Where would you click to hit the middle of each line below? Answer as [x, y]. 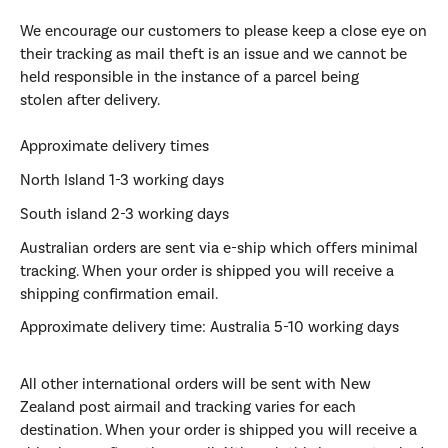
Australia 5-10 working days [304, 327]
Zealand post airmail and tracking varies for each [188, 407]
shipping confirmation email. [120, 293]
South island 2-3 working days [124, 213]
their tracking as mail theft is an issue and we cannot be [213, 54]
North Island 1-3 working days [122, 180]
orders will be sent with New [271, 384]
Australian [54, 247]
